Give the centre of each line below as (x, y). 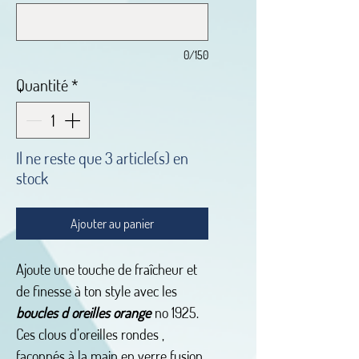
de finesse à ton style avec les (97, 291)
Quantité (42, 85)
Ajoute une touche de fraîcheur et (107, 270)
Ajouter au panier (112, 224)
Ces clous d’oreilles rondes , (90, 335)
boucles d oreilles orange (85, 313)
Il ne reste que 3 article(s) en (102, 158)
